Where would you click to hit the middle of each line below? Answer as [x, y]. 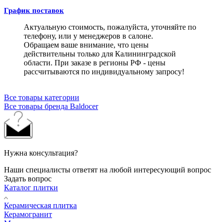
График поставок [34, 10]
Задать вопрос [28, 178]
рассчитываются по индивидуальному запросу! [104, 71]
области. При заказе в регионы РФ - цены [95, 62]
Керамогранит [28, 214]
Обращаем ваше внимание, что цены [86, 45]
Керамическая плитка [40, 205]
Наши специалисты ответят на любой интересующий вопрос [108, 169]
